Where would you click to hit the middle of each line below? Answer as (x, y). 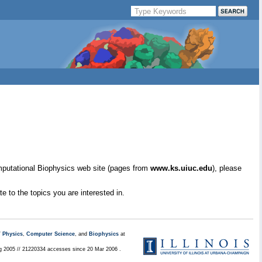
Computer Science (51, 234)
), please (227, 168)
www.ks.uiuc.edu (181, 168)
